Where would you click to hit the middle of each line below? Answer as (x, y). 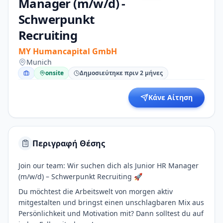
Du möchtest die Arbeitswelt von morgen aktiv (96, 191)
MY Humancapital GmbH (68, 51)
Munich (39, 62)
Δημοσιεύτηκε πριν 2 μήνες (121, 73)
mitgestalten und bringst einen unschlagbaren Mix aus (111, 202)
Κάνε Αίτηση (170, 97)
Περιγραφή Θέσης (69, 143)
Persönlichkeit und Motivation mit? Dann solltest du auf (111, 213)
